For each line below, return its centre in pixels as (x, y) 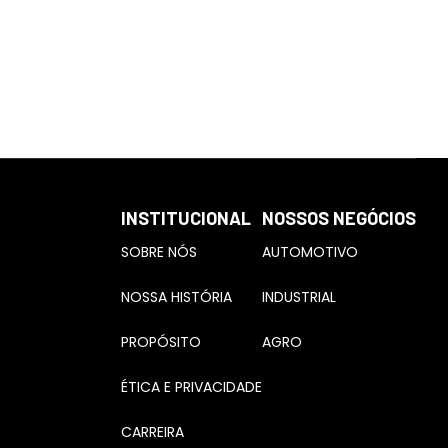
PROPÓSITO (161, 342)
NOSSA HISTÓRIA (176, 297)
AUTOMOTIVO (310, 252)
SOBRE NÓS (159, 252)
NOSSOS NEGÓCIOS (339, 218)
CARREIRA (152, 432)
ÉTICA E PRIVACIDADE (191, 387)
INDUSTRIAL (299, 297)
